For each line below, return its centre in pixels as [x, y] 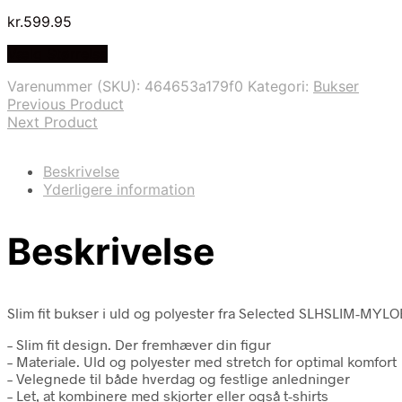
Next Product [52, 122]
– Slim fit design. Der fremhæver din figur [139, 344]
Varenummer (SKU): [76, 86]
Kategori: [280, 86]
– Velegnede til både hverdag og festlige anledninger [179, 378]
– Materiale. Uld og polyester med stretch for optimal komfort [202, 361]
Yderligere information [119, 189]
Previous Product [66, 104]
